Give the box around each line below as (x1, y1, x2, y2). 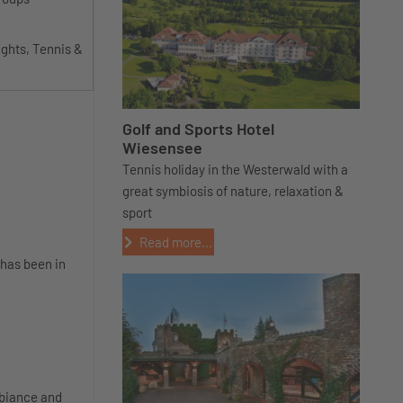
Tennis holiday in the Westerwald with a (122, 161, 348, 177)
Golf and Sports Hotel (122, 119, 274, 139)
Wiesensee (122, 138, 202, 157)
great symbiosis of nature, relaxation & (122, 183, 344, 199)
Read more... (139, 234, 212, 250)
